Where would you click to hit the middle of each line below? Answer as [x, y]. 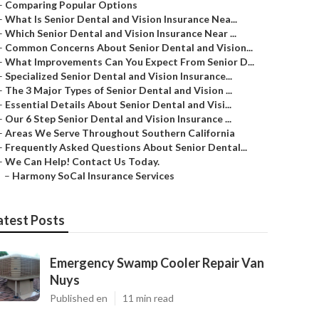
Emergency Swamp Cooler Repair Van [157, 263]
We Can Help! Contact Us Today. [82, 161]
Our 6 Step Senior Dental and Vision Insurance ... [118, 119]
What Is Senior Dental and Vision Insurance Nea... [121, 19]
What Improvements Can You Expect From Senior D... [130, 62]
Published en [79, 298]
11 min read [148, 298]
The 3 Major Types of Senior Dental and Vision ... [119, 90]
